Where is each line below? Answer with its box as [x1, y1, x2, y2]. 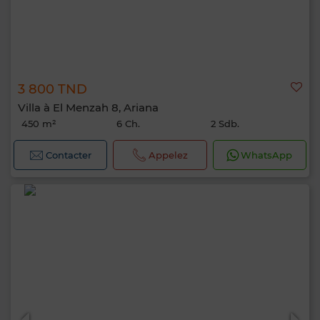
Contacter [46, 149, 92, 161]
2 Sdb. [211, 118, 240, 129]
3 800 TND [18, 81, 87, 97]
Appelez [148, 149, 188, 161]
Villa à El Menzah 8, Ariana [18, 101, 159, 114]
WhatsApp [241, 149, 293, 161]
